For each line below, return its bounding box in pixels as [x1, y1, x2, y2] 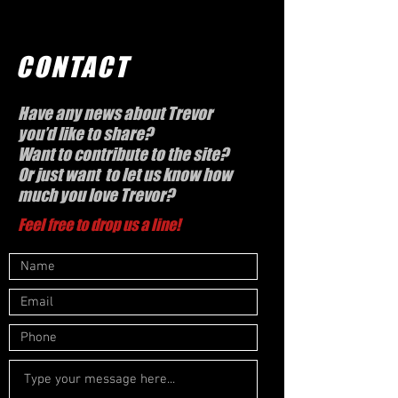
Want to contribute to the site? [18, 144, 228, 164]
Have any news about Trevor [18, 103, 212, 123]
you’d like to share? [18, 123, 153, 144]
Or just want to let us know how [18, 164, 232, 185]
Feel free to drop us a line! [18, 215, 180, 235]
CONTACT [16, 51, 130, 83]
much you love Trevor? [18, 185, 177, 205]
